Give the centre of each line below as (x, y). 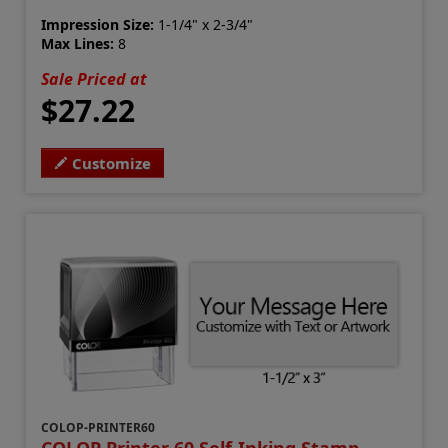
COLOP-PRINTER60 (98, 428)
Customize (112, 163)
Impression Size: (98, 25)
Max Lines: (78, 44)
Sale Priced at (94, 79)
